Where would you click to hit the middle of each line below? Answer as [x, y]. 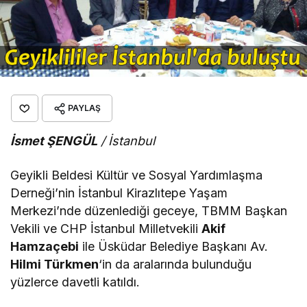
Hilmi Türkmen [55, 264]
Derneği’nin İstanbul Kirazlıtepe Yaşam [119, 193]
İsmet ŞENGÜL [54, 140]
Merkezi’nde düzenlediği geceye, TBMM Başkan [149, 210]
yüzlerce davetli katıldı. [75, 282]
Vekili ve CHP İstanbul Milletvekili [106, 228]
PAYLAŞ [84, 108]
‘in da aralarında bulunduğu [175, 264]
